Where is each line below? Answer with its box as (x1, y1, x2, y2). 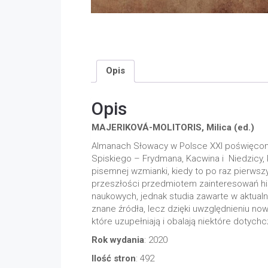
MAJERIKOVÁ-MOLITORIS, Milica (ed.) (92, 122, 264, 133)
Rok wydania (92, 234, 144, 246)
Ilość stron (92, 253, 136, 264)
